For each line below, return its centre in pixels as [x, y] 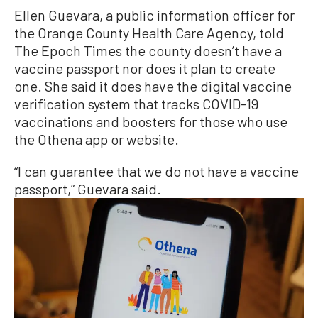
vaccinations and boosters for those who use [151, 122]
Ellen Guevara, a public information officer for [154, 15]
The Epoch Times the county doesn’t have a [148, 51]
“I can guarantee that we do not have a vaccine [157, 171]
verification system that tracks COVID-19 [136, 104]
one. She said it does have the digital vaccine [153, 86]
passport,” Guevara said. [88, 189]
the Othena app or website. [97, 139]
